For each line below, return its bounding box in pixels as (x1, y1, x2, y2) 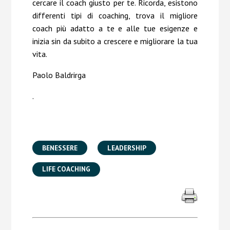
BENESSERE (42, 143, 78, 152)
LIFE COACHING (42, 164, 90, 174)
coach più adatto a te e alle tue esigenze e (32, 23, 198, 34)
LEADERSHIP (107, 143, 147, 152)
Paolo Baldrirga (32, 70, 86, 81)
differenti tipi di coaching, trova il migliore (32, 10, 198, 21)
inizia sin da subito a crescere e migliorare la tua (32, 36, 198, 47)
